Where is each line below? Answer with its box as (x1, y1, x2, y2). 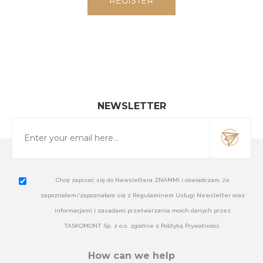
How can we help (88, 249, 175, 261)
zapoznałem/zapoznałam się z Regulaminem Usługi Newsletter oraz (40, 191, 245, 198)
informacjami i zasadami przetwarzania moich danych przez (54, 207, 231, 214)
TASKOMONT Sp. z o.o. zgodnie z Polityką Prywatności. (64, 222, 221, 229)
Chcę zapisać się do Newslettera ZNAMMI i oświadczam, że (55, 176, 230, 183)
